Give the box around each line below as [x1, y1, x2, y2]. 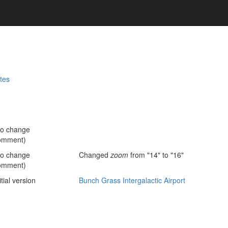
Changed [79, 149, 110, 160]
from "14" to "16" [128, 149, 184, 160]
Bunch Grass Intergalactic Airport [79, 175, 185, 185]
